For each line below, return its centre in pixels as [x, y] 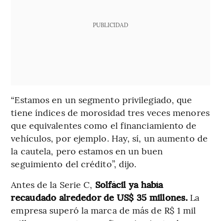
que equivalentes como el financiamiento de [104, 125]
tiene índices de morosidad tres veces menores [110, 112]
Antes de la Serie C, [52, 184]
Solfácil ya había [128, 184]
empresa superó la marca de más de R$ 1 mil [104, 210]
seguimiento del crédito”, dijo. [74, 163]
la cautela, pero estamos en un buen [87, 150]
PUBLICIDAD [110, 24]
